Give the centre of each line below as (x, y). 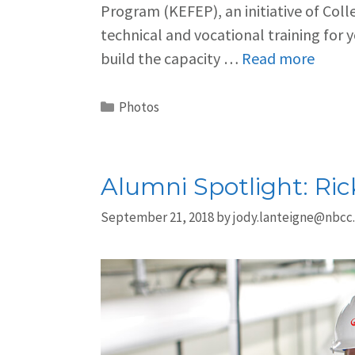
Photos (139, 107)
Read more (278, 58)
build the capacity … (171, 58)
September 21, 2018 (157, 218)
